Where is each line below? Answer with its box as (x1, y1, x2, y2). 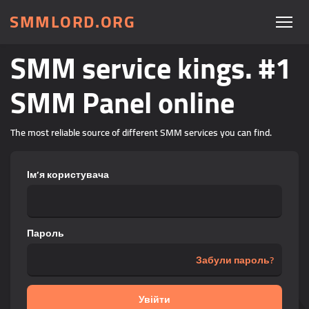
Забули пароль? (196, 250, 274, 269)
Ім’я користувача (27, 166, 109, 183)
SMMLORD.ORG (10, 6, 136, 37)
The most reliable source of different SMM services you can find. (10, 123, 272, 141)
